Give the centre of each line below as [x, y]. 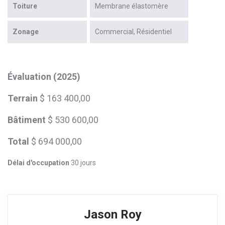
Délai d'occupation [38, 162]
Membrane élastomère [132, 6]
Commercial [114, 31]
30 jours [83, 162]
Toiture [25, 6]
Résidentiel [154, 31]
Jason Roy [113, 214]
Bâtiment [27, 120]
